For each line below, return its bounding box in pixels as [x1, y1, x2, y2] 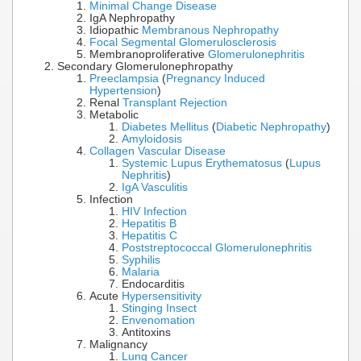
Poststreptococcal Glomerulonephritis [122, 242, 312, 255]
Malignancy [89, 338, 147, 351]
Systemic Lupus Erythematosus [122, 157, 282, 170]
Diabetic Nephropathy [216, 121, 326, 134]
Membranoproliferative [89, 48, 208, 61]
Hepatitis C [122, 230, 177, 243]
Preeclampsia [89, 73, 159, 85]
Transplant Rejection [122, 97, 227, 110]
